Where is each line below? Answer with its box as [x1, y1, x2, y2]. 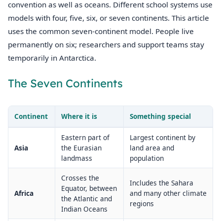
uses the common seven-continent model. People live [8, 26, 194, 37]
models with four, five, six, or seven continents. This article [8, 13, 209, 23]
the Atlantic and [61, 194, 112, 204]
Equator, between [61, 184, 117, 193]
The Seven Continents [8, 76, 123, 91]
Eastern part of [61, 133, 110, 143]
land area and [130, 143, 174, 153]
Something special [130, 111, 191, 121]
